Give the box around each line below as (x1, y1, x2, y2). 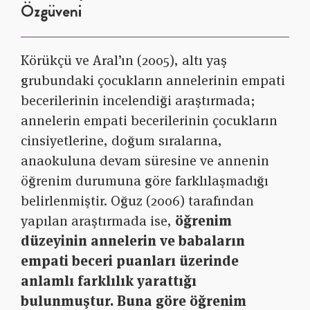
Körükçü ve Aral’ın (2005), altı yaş (21, 51, 227, 70)
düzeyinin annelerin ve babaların (21, 232, 245, 250)
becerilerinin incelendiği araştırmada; (21, 91, 255, 110)
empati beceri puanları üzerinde (21, 252, 239, 271)
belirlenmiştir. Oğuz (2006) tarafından (21, 192, 254, 210)
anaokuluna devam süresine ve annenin (21, 152, 269, 170)
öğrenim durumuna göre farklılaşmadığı (21, 172, 268, 190)
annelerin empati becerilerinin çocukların (21, 111, 277, 130)
